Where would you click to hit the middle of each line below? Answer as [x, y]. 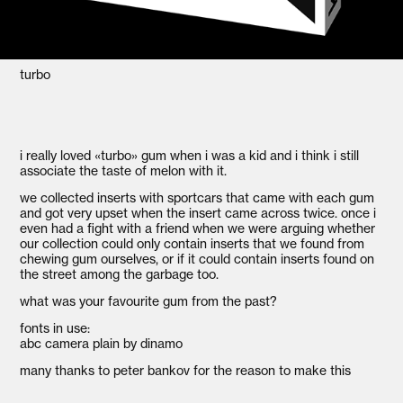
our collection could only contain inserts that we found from [193, 243]
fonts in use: [57, 328]
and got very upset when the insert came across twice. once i [198, 213]
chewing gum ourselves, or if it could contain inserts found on [197, 259]
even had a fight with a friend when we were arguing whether [198, 228]
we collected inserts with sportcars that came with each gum [197, 197]
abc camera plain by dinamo [102, 343]
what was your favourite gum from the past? [149, 301]
